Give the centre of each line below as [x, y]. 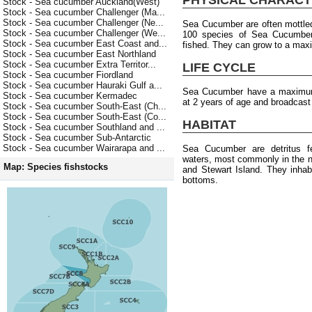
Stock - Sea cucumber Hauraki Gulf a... [83, 86]
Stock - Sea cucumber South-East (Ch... [85, 107]
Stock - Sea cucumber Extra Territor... [79, 65]
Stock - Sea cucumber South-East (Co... [85, 117]
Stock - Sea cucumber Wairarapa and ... [84, 148]
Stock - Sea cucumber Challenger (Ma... [84, 13]
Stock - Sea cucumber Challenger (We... [84, 33]
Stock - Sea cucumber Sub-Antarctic [77, 138]
